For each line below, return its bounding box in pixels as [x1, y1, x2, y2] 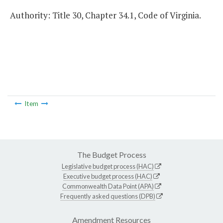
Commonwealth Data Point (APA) [62, 182, 154, 190]
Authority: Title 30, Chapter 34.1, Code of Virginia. [10, 9, 201, 21]
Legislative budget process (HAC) [62, 162, 154, 170]
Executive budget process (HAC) [63, 172, 152, 180]
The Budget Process [77, 149, 146, 159]
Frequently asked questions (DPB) [60, 192, 155, 200]
